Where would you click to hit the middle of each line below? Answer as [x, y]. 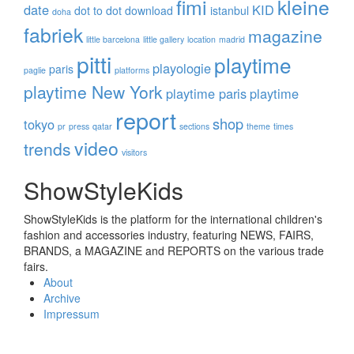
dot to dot [98, 11]
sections [194, 126]
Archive [62, 298]
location [201, 40]
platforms [132, 70]
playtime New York [93, 92]
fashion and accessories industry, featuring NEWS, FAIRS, [169, 235]
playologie [182, 68]
